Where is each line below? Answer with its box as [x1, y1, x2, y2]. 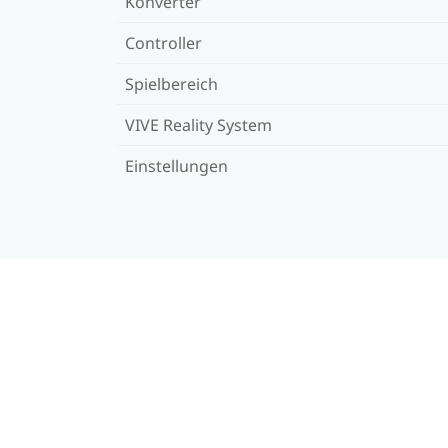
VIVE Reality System [125, 113, 272, 136]
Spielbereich [125, 72, 218, 95]
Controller [125, 31, 202, 54]
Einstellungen [125, 154, 228, 177]
